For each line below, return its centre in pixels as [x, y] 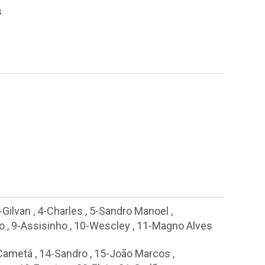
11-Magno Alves [174, 226]
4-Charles [60, 211]
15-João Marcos [132, 253]
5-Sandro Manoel [129, 211]
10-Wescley [102, 226]
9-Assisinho [39, 226]
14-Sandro [63, 253]
